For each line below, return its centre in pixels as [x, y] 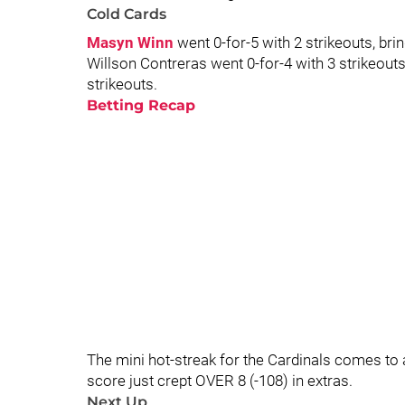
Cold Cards [127, 14]
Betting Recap [141, 105]
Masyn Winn [130, 42]
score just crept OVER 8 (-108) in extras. [221, 381]
